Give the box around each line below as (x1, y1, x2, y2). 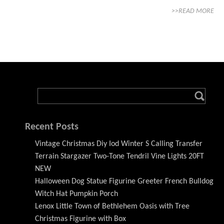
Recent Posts (25, 122, 78, 132)
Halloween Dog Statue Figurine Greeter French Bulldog (35, 177, 213, 185)
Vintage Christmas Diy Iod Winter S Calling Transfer (35, 140, 202, 148)
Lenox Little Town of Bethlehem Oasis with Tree (35, 202, 189, 210)
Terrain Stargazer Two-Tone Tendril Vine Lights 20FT (35, 152, 204, 160)
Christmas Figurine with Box (35, 215, 126, 223)
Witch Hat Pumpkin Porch (35, 190, 118, 198)
